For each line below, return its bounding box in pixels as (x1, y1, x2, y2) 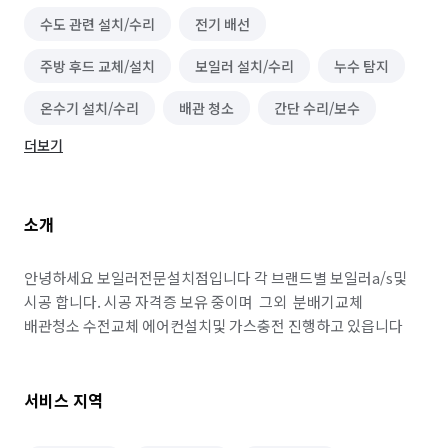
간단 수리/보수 (274, 98, 360, 118)
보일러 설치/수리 (195, 56, 294, 76)
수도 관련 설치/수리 (40, 14, 155, 34)
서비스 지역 (24, 388, 103, 412)
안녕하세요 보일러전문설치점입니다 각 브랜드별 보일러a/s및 (24, 267, 407, 288)
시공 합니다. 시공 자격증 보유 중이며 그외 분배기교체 (24, 291, 363, 312)
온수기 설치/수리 (40, 98, 139, 118)
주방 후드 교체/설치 (40, 56, 155, 76)
